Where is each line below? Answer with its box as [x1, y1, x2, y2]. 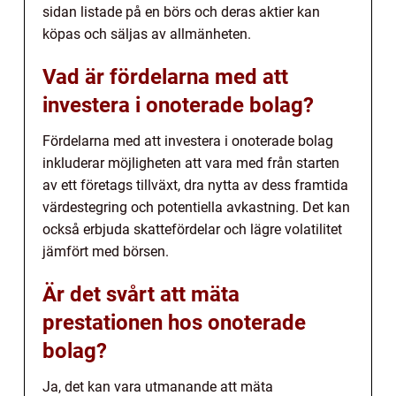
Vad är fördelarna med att [42, 64, 288, 89]
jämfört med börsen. [42, 242, 169, 260]
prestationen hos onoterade [42, 309, 306, 335]
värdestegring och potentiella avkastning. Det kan [42, 198, 350, 216]
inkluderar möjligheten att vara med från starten [42, 154, 339, 171]
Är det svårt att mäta [42, 281, 240, 307]
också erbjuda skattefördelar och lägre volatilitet [42, 220, 342, 238]
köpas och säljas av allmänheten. [42, 25, 251, 42]
